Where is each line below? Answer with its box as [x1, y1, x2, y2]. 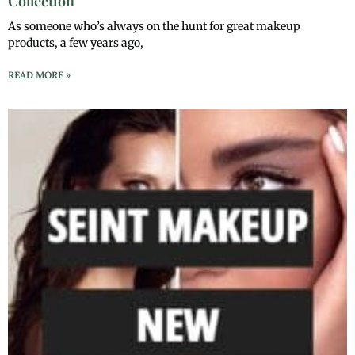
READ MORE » [8, 69, 71, 82]
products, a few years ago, [8, 36, 143, 51]
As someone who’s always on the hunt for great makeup [8, 19, 300, 34]
